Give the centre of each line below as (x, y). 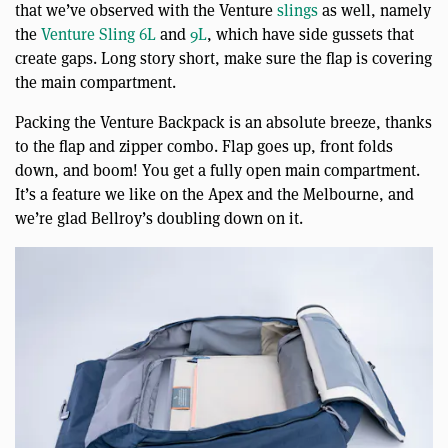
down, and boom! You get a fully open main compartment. (217, 171)
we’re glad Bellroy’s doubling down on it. (159, 219)
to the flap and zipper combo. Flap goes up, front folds (204, 147)
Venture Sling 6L (98, 35)
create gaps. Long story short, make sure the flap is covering (223, 59)
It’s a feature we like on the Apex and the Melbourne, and (214, 195)
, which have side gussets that (310, 35)
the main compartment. (95, 83)
